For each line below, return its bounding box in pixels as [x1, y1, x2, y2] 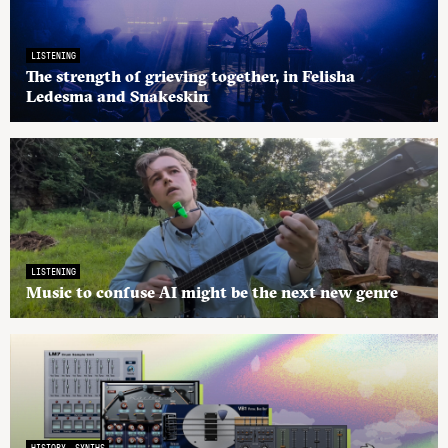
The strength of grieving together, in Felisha [26, 65, 355, 86]
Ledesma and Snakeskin [26, 85, 208, 106]
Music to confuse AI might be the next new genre [26, 281, 398, 302]
